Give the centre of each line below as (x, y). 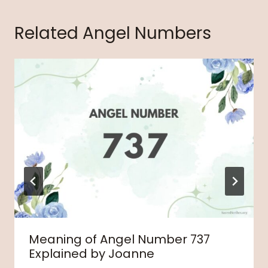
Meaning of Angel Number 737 (119, 240)
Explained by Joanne (92, 254)
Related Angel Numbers (113, 33)
